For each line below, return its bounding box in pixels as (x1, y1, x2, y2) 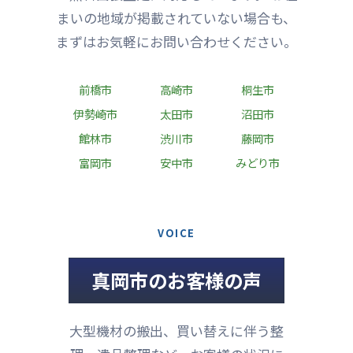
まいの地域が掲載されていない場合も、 (57, 7, 296, 28)
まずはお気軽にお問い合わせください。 (56, 31, 297, 51)
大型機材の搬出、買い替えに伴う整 (69, 320, 284, 340)
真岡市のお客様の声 (91, 266, 262, 294)
